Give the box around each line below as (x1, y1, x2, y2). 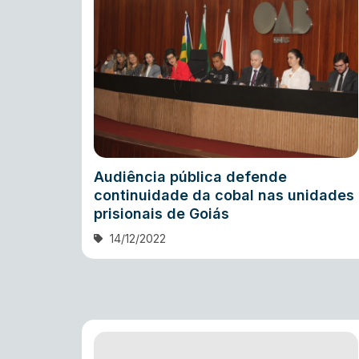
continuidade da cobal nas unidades (94, 187, 354, 204)
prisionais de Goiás (94, 205, 229, 223)
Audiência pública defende (94, 168, 287, 186)
